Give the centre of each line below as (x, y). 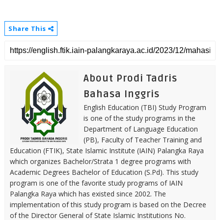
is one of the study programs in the (139, 118)
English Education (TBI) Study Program (145, 107)
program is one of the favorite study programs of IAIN (96, 183)
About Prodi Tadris (130, 78)
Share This (28, 28)
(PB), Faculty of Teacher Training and (142, 139)
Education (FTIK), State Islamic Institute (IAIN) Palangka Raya (107, 150)
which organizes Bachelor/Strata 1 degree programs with (100, 161)
